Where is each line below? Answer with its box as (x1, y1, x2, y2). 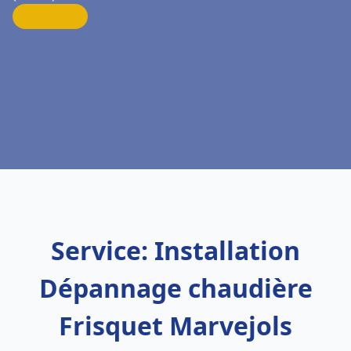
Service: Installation (51, 233, 300, 267)
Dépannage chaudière (38, 271, 313, 305)
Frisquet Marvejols (59, 309, 292, 342)
